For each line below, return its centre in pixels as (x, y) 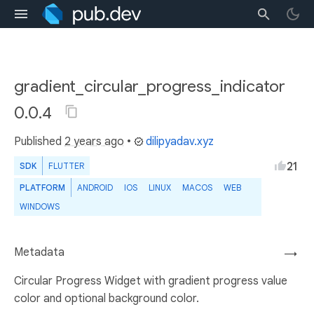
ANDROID (95, 187)
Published (39, 142)
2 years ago (94, 142)
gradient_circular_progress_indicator (150, 86)
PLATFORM (42, 187)
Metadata (39, 252)
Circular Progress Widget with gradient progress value (151, 281)
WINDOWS (40, 206)
